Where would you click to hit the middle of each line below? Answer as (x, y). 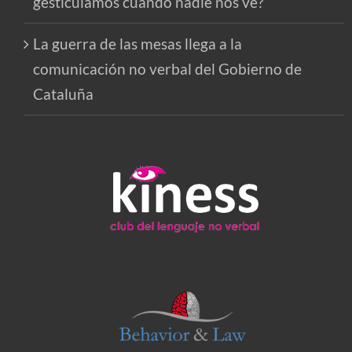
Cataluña (63, 94)
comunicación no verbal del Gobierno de (167, 69)
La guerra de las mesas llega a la (137, 44)
